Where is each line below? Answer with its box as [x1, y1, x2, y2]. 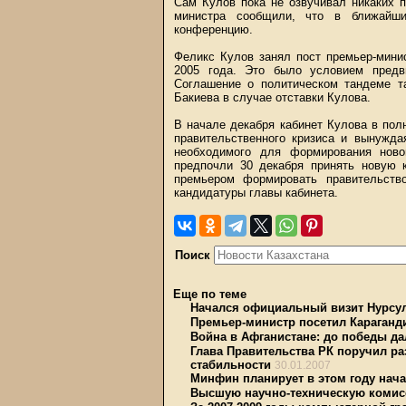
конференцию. [174, 23, 253, 36]
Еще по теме [173, 287, 246, 301]
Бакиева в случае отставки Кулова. [174, 91, 371, 104]
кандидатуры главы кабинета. [174, 186, 338, 199]
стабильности [190, 358, 271, 372]
